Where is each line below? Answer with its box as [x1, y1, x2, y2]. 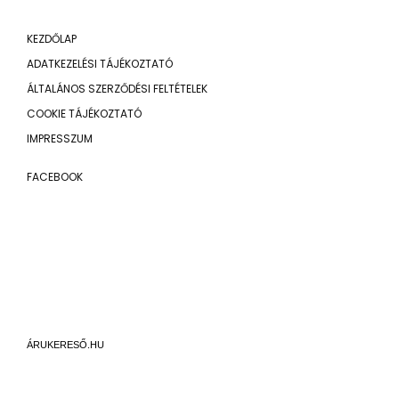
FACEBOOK [27, 168, 83, 184]
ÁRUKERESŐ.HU [27, 234, 104, 246]
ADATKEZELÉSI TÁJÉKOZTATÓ [27, 55, 173, 71]
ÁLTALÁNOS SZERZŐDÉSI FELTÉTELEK [27, 80, 208, 96]
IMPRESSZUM [27, 130, 93, 146]
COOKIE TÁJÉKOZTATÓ [27, 105, 142, 121]
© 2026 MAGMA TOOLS [27, 338, 146, 354]
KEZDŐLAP [27, 30, 77, 46]
